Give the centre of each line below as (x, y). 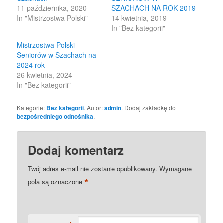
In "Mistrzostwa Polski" (53, 18)
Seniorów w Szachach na (57, 55)
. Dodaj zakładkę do (149, 108)
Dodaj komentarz (76, 150)
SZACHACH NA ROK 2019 (154, 8)
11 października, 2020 (52, 8)
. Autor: (94, 108)
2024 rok (31, 65)
